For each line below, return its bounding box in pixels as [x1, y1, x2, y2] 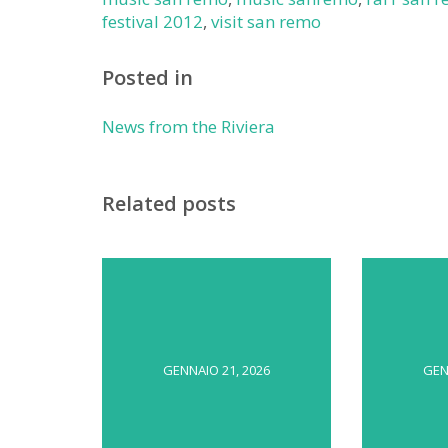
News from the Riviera [102, 115, 275, 138]
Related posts [102, 190, 236, 217]
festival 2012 [102, 10, 203, 33]
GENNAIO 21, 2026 [163, 361, 270, 379]
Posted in [102, 64, 193, 91]
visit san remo [211, 10, 321, 33]
